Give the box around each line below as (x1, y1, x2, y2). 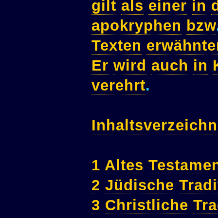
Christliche (105, 196, 188, 214)
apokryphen (91, 17, 182, 34)
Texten (91, 36, 142, 54)
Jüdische (105, 176, 174, 194)
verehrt (91, 76, 145, 94)
